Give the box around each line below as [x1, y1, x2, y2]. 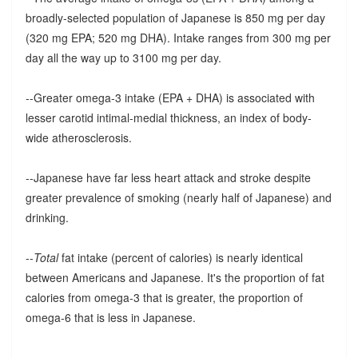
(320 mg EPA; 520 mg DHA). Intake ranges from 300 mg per [25, 29, 331, 46]
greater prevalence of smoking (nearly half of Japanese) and [25, 189, 332, 205]
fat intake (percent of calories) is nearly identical [58, 249, 303, 265]
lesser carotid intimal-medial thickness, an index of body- [25, 109, 312, 125]
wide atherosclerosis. [25, 129, 132, 145]
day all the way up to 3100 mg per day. [25, 49, 221, 66]
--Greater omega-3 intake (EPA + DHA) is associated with [25, 89, 315, 105]
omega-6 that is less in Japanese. [25, 308, 196, 325]
